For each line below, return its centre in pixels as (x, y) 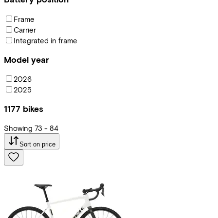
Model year (27, 59)
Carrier (25, 29)
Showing (18, 128)
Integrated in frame (45, 40)
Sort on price (37, 145)
